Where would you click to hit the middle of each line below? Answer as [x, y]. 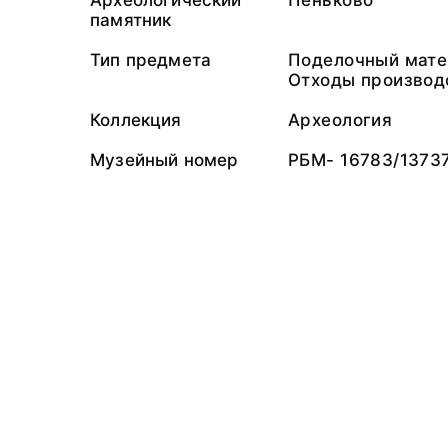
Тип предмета [151, 60]
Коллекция [136, 120]
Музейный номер [164, 160]
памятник [131, 20]
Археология [340, 120]
